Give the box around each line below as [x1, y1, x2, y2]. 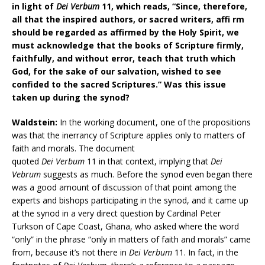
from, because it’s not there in [12, 246, 129, 258]
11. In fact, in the [172, 246, 238, 258]
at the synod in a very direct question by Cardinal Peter [12, 207, 221, 219]
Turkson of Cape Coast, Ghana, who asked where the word [12, 220, 239, 232]
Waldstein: [12, 116, 57, 128]
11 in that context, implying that [85, 155, 211, 167]
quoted [12, 155, 41, 167]
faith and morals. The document [12, 142, 135, 154]
